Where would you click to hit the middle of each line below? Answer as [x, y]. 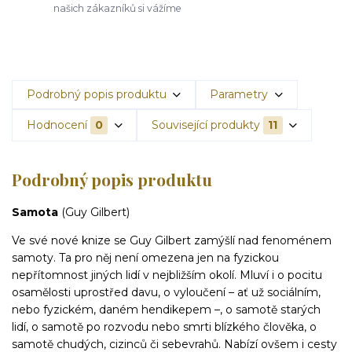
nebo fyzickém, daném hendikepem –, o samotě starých [166, 309]
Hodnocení [57, 125]
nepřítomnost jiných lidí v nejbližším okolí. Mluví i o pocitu [167, 275]
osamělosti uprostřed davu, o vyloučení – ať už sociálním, [166, 292]
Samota [37, 212]
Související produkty [205, 125]
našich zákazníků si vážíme [118, 8]
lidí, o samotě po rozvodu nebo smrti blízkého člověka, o [164, 326]
